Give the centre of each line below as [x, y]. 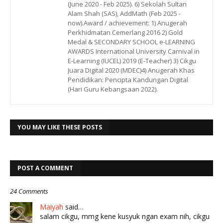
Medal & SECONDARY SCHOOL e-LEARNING [131, 42]
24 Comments [29, 191]
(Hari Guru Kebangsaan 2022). [113, 89]
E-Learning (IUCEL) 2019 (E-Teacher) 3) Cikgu [132, 61]
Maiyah [52, 207]
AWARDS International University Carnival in [134, 52]
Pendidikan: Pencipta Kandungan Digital [128, 80]
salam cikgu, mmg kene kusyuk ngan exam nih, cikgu [125, 217]
